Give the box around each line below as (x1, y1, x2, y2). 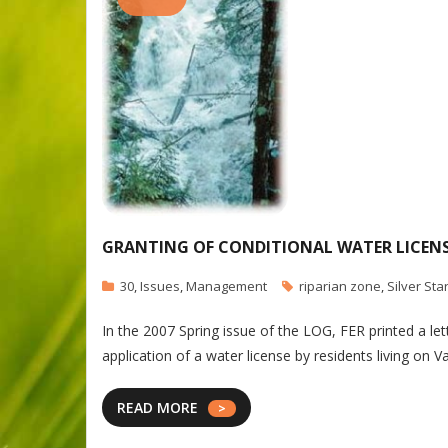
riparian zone (299, 276, 381, 295)
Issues (140, 276, 180, 295)
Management (186, 276, 267, 295)
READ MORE (117, 397, 198, 417)
